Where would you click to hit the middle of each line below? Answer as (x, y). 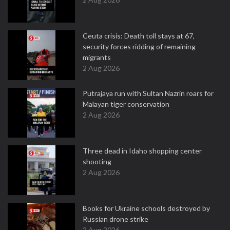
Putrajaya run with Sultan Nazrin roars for (148, 93)
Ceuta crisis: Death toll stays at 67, (139, 36)
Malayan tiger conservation (126, 104)
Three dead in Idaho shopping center (142, 151)
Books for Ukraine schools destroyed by (146, 208)
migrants (97, 57)
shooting (97, 161)
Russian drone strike (116, 219)
